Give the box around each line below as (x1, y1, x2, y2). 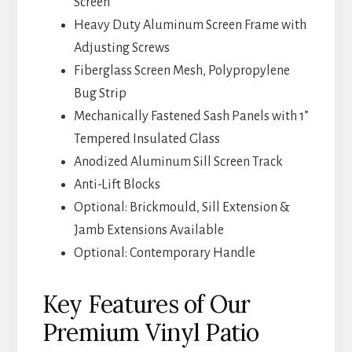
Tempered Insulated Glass (73, 132, 220, 147)
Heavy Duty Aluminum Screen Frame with (73, 18, 306, 33)
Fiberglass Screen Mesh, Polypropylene (73, 64, 290, 79)
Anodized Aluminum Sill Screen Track (73, 155, 283, 170)
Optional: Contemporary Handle (73, 246, 255, 261)
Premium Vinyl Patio (42, 317, 259, 348)
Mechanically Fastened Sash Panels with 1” (73, 109, 309, 124)
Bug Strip (73, 86, 126, 101)
